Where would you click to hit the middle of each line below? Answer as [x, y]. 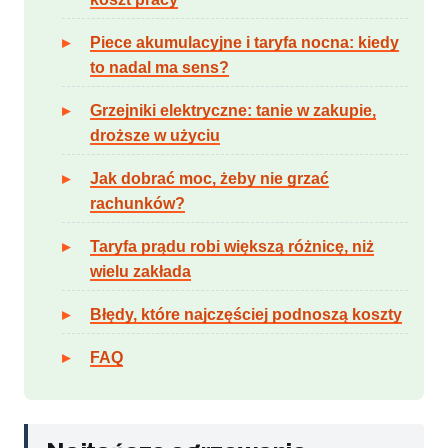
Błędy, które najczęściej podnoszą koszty [246, 315]
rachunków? [137, 204]
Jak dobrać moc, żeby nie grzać [209, 179]
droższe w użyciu [155, 136]
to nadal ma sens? [159, 68]
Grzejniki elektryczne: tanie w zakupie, [233, 111]
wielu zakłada [140, 272]
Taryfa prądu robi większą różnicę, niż [232, 247]
